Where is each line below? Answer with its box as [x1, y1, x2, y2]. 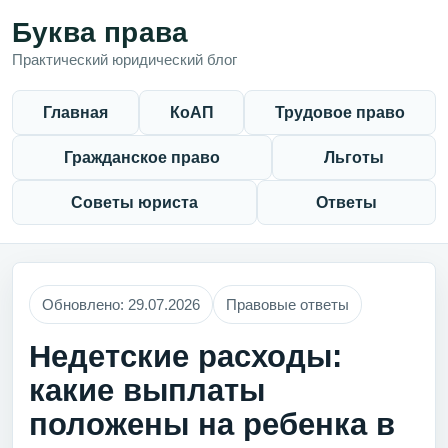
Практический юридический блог [12, 51, 237, 68]
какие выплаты [29, 373, 265, 408]
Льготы [324, 149, 384, 166]
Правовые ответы [226, 296, 349, 313]
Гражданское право [64, 149, 220, 166]
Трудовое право [275, 104, 406, 121]
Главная [42, 104, 108, 121]
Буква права [12, 17, 189, 48]
